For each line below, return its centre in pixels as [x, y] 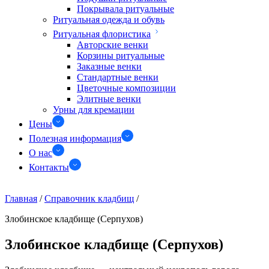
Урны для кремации [94, 110]
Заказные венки [109, 66]
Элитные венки [109, 99]
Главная [21, 198]
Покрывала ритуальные [125, 9]
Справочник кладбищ [89, 198]
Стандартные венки [118, 77]
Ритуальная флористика [102, 34]
